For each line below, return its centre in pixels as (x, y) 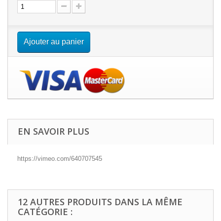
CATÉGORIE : (45, 212)
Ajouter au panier (54, 42)
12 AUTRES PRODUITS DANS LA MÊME (100, 202)
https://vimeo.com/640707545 (60, 159)
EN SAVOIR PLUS (54, 131)
